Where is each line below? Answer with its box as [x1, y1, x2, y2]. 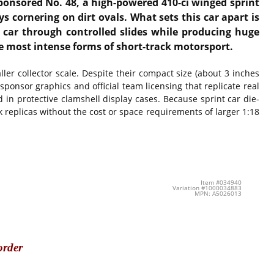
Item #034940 [200, 178, 242, 187]
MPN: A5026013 [194, 189, 242, 198]
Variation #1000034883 [172, 183, 242, 192]
